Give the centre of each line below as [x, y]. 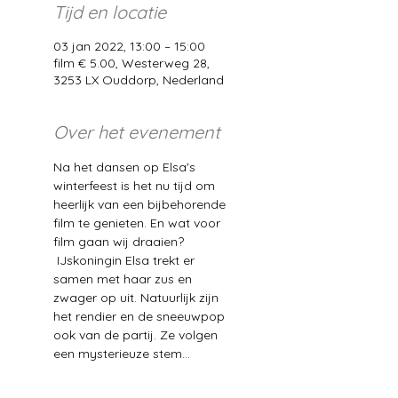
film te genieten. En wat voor [139, 223]
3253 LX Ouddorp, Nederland [139, 80]
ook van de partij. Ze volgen [137, 335]
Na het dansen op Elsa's [126, 167]
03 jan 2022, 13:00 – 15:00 [129, 46]
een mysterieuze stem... [122, 354]
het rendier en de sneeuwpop [141, 316]
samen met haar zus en [124, 279]
